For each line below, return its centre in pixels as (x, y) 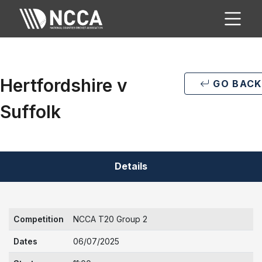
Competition (39, 219)
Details (131, 166)
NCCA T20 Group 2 (110, 219)
